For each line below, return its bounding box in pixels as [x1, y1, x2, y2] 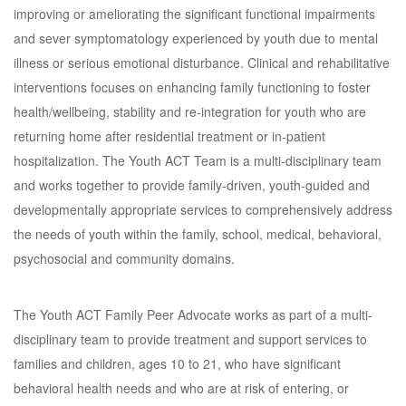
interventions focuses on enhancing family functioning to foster [14, 78, 371, 96]
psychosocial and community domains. [14, 249, 235, 267]
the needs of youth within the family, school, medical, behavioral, [14, 225, 382, 243]
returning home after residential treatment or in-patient [14, 127, 325, 145]
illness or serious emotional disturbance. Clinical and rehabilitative [14, 53, 390, 72]
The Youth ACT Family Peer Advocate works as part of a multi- [14, 305, 372, 324]
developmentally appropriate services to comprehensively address [14, 200, 392, 218]
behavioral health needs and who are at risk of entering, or [14, 379, 349, 397]
